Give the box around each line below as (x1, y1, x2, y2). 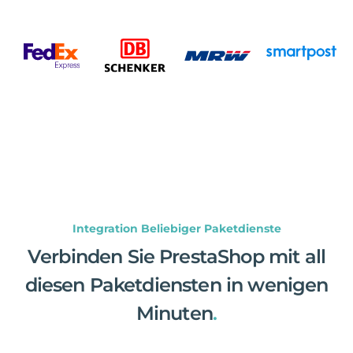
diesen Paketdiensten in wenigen (24, 273, 329, 296)
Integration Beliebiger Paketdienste (72, 221, 281, 236)
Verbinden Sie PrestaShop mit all (27, 244, 326, 268)
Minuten (136, 301, 213, 325)
